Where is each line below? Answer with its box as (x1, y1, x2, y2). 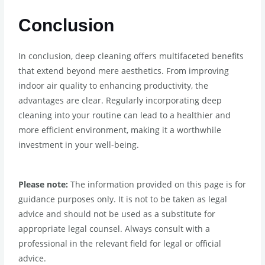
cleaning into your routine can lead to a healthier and (18, 109, 231, 121)
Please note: (18, 178, 69, 190)
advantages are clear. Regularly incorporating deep (18, 94, 222, 106)
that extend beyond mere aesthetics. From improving (18, 64, 230, 76)
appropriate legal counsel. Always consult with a (18, 222, 211, 234)
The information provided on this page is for (68, 178, 247, 190)
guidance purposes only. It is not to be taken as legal (18, 193, 228, 205)
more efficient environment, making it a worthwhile (18, 124, 222, 135)
